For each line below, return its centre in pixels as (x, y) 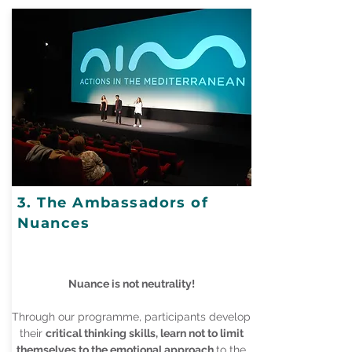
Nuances (54, 223)
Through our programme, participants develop (131, 317)
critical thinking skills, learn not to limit (144, 333)
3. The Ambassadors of (113, 203)
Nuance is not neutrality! (131, 284)
